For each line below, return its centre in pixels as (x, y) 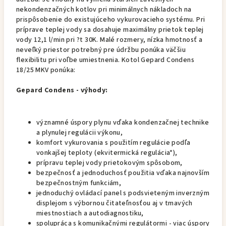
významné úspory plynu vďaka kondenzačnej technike (123, 123)
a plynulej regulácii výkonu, (80, 133)
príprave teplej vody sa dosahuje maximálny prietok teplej (110, 30)
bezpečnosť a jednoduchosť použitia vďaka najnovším (123, 173)
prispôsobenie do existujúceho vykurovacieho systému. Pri (111, 20)
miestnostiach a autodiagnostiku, (90, 213)
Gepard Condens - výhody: (62, 90)
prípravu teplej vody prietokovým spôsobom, (109, 163)
